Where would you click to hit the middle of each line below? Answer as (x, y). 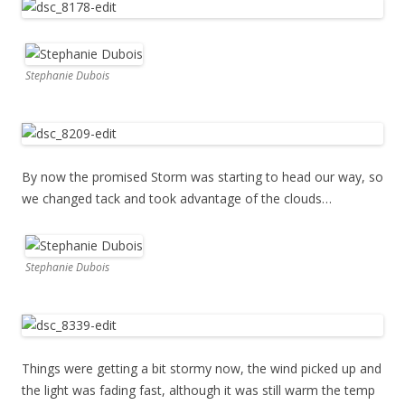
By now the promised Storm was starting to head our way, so (202, 177)
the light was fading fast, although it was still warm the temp (198, 391)
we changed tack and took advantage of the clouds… (177, 199)
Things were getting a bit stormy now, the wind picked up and (202, 369)
